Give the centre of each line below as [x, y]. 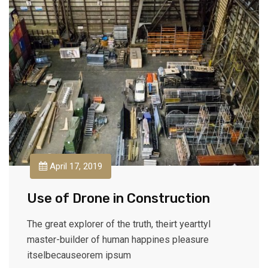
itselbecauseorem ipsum [79, 255]
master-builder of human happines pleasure [118, 239]
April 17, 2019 [75, 166]
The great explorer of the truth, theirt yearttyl [119, 224]
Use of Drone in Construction [118, 198]
